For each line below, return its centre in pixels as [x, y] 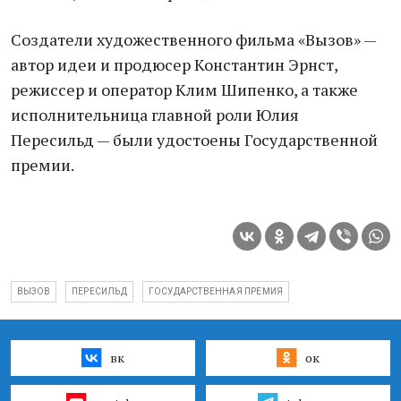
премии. [43, 165]
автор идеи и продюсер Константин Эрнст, [174, 64]
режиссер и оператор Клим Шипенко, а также [184, 90]
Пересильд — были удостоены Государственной [194, 140]
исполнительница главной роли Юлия [155, 115]
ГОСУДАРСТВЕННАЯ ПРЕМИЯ [216, 291]
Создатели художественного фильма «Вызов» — [193, 39]
